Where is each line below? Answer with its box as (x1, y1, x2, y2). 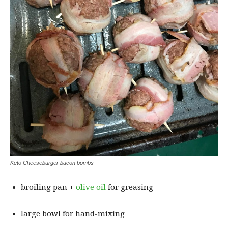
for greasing (106, 182, 153, 192)
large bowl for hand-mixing (21, 209, 125, 218)
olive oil (76, 182, 106, 192)
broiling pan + (21, 182, 76, 192)
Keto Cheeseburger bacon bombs (10, 159, 94, 166)
